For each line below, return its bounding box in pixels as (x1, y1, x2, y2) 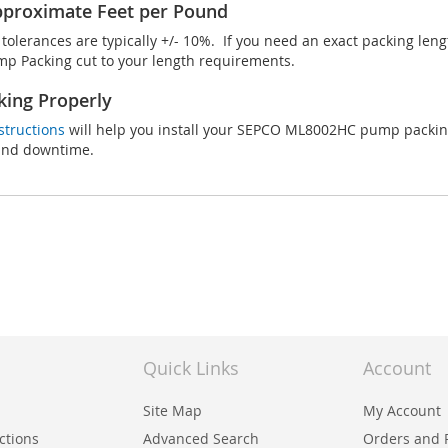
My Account (363, 401, 441, 421)
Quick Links (143, 356, 239, 381)
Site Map (143, 401, 202, 421)
